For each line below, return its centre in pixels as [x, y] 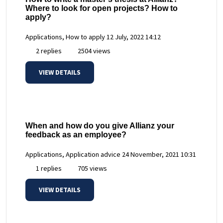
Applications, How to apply [65, 37]
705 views [92, 168]
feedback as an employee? [76, 134]
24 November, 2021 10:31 [159, 154]
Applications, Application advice [73, 154]
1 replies [48, 168]
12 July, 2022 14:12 [134, 37]
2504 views [93, 51]
